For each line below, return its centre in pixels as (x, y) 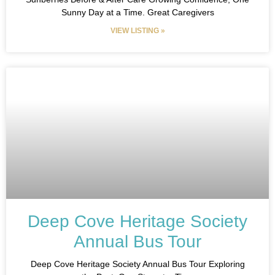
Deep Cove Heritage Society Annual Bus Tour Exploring (137, 264)
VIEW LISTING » (137, 31)
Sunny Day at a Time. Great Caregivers (137, 12)
